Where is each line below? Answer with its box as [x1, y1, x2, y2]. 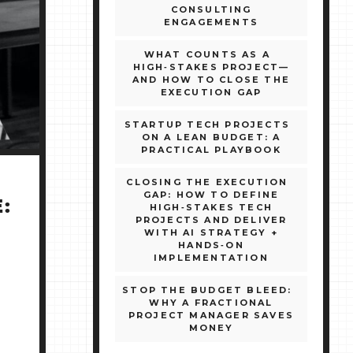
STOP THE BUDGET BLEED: [122, 284, 292, 296]
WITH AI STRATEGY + [144, 227, 278, 239]
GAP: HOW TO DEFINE [143, 189, 280, 201]
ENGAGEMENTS [163, 17, 259, 28]
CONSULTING [170, 4, 252, 16]
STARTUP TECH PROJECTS [124, 119, 291, 131]
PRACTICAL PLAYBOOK [141, 144, 281, 156]
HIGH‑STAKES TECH [149, 202, 273, 214]
